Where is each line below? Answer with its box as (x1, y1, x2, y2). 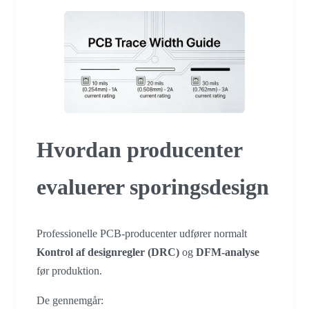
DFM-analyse (196, 246, 259, 258)
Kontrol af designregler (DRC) (37, 246, 179, 258)
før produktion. (37, 264, 102, 277)
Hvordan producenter (37, 137, 242, 163)
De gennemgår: (37, 294, 103, 306)
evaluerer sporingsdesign (37, 175, 269, 200)
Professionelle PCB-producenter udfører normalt (37, 227, 247, 239)
